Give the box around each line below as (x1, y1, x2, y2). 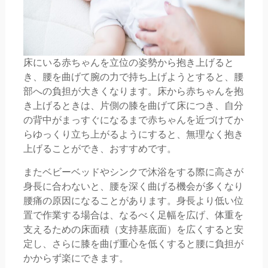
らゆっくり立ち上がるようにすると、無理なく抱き (23, 129, 243, 141)
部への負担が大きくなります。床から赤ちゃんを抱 (23, 86, 243, 98)
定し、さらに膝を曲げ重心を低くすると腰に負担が (23, 238, 243, 250)
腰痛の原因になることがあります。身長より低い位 (23, 195, 243, 207)
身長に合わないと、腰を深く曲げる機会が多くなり (23, 181, 243, 193)
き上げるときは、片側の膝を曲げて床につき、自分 (23, 100, 243, 112)
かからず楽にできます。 (23, 252, 129, 264)
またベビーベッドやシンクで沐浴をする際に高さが (23, 166, 243, 178)
